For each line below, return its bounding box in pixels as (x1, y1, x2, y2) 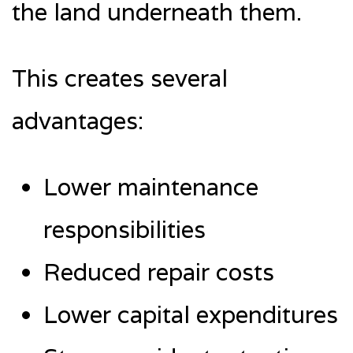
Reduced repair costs (43, 256, 274, 288)
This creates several (12, 62, 228, 94)
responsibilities (43, 214, 206, 245)
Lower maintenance (43, 171, 258, 203)
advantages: (12, 105, 143, 136)
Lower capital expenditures (43, 299, 338, 330)
